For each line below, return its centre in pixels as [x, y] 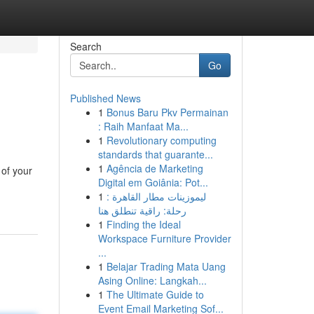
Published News [105, 98]
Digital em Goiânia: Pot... [153, 182]
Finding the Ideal [143, 224]
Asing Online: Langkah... [152, 280]
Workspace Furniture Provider [164, 238]
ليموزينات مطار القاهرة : [156, 196]
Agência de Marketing [155, 168]
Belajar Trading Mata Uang [166, 266]
